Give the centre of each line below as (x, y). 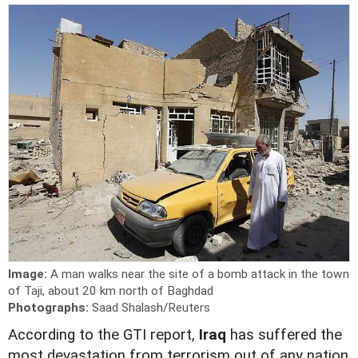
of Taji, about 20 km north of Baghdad (111, 290)
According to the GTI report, (103, 334)
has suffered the (284, 334)
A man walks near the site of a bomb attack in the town (200, 274)
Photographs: (50, 307)
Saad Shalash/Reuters (151, 307)
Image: (29, 274)
